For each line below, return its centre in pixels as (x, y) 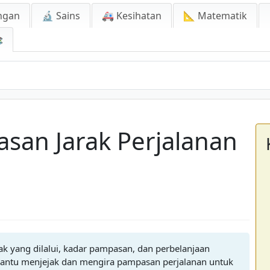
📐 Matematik (215, 16)
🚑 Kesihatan (132, 16)
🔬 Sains (61, 16)
